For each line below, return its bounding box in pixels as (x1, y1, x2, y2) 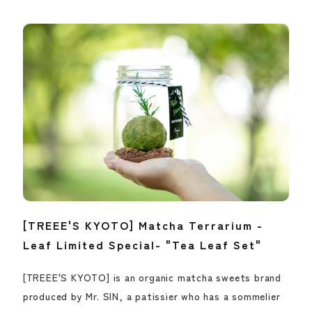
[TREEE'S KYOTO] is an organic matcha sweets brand (22, 270, 282, 284)
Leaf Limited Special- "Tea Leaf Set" (22, 236, 262, 253)
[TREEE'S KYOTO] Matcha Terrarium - (22, 217, 263, 233)
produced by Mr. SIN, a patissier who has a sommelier (22, 289, 281, 303)
